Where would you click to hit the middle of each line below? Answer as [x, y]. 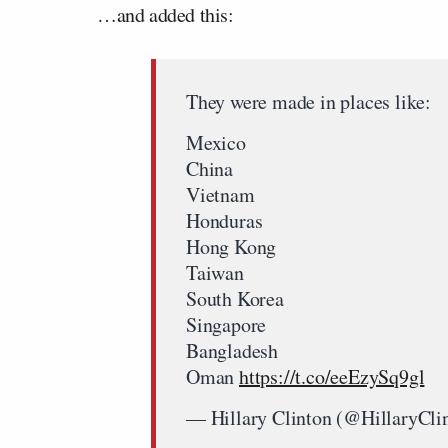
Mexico [216, 142]
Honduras [224, 220]
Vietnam [220, 194]
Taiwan [215, 272]
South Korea [235, 298]
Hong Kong [231, 246]
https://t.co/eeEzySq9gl [332, 376]
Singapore [226, 324]
